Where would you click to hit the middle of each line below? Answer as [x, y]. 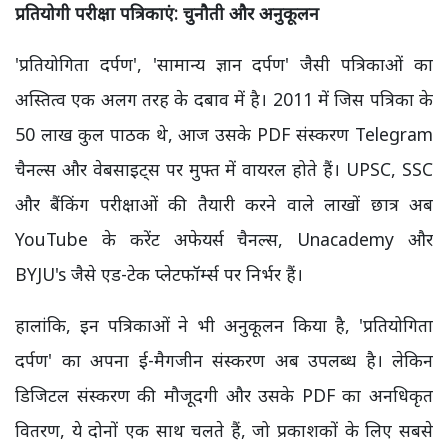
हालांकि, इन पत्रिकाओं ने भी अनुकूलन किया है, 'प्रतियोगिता [224, 325]
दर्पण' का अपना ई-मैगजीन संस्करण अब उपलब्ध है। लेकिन [224, 360]
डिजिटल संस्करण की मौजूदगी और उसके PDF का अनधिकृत [224, 395]
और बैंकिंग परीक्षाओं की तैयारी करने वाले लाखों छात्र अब [224, 204]
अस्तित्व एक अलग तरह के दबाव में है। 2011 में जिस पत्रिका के [224, 99]
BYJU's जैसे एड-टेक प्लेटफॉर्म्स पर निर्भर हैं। [159, 274]
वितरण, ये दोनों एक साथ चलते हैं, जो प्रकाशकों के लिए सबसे [224, 430]
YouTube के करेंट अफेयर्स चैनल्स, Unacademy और [224, 239]
